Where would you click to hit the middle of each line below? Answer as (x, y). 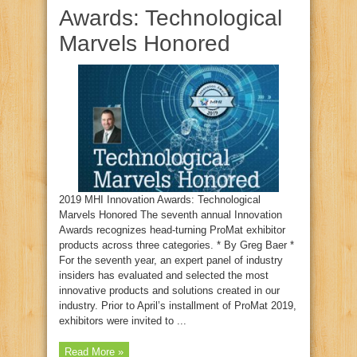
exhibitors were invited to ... (123, 321)
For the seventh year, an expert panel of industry (171, 261)
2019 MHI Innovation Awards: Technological (160, 200)
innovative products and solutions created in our (169, 291)
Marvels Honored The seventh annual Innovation (171, 215)
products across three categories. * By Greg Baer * (177, 245)
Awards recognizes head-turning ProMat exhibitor (172, 230)
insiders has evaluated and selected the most (164, 276)
